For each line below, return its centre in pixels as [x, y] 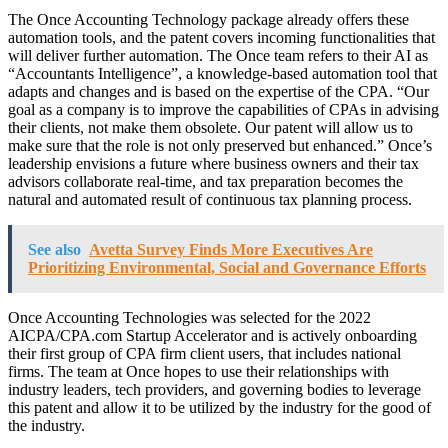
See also [54, 249]
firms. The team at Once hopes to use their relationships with [198, 371]
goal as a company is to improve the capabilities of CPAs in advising [223, 109]
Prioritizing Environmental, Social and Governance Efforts [227, 267]
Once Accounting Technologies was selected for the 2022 [189, 317]
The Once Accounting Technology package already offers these [208, 19]
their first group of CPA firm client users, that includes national [204, 353]
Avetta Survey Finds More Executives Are [231, 249]
